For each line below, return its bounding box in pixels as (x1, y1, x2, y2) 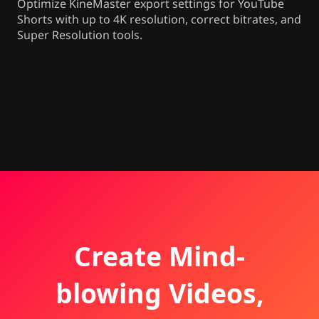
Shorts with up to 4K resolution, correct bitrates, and (17, 11, 301, 28)
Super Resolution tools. (17, 27, 142, 43)
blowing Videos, (55, 274, 264, 311)
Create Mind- (74, 237, 245, 274)
